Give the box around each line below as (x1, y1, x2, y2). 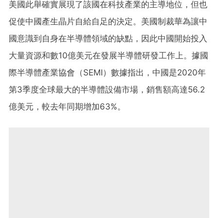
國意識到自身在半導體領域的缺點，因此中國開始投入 (9, 33, 207, 43)
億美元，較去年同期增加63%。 (9, 101, 126, 111)
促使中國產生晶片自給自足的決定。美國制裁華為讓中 (9, 16, 207, 26)
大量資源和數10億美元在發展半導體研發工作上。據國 (9, 50, 208, 60)
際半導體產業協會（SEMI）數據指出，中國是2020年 (9, 67, 206, 77)
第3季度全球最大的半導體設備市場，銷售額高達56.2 (9, 84, 205, 94)
